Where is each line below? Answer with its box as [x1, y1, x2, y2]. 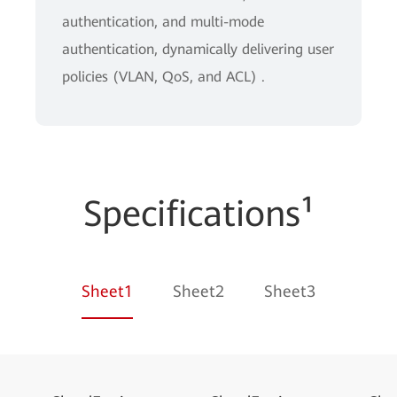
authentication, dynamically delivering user [62, 41, 334, 58]
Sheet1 [82, 282, 133, 300]
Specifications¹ [83, 193, 314, 235]
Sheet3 [264, 282, 315, 300]
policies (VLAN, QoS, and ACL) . [62, 68, 265, 85]
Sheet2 [173, 282, 224, 300]
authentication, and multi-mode [62, 13, 264, 30]
